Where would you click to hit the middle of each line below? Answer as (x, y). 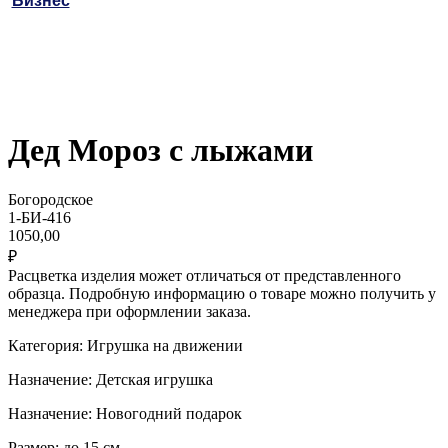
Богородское (50, 199)
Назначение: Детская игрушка (110, 379)
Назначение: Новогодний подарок (125, 413)
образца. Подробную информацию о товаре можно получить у (222, 293)
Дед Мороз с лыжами (160, 150)
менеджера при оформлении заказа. (129, 311)
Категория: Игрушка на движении (125, 345)
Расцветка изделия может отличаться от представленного (204, 275)
